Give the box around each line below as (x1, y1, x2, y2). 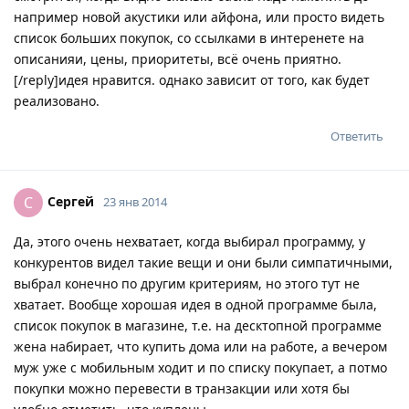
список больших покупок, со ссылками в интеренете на (14, 28, 364, 47)
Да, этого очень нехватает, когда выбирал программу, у (14, 232, 365, 250)
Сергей (47, 192, 94, 210)
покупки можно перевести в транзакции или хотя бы (14, 379, 350, 397)
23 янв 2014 (103, 193, 167, 210)
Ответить (330, 127, 383, 144)
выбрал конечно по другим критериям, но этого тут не (14, 274, 360, 292)
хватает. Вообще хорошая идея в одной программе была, (14, 295, 377, 313)
